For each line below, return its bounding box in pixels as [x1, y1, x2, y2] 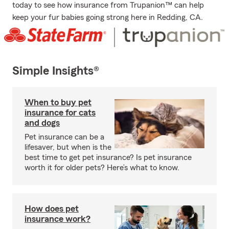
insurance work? [25, 214, 90, 224]
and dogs [25, 118, 60, 128]
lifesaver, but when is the [25, 143, 111, 152]
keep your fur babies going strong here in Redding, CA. [12, 13, 203, 21]
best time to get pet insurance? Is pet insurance [25, 153, 192, 162]
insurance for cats [25, 108, 96, 118]
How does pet [25, 204, 79, 214]
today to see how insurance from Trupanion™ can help [12, 1, 204, 9]
